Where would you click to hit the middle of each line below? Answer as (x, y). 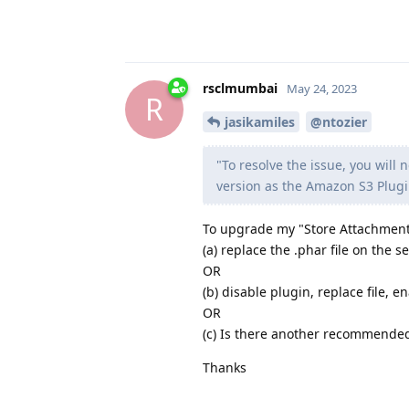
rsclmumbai (240, 88)
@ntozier (339, 121)
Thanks (225, 367)
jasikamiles (260, 121)
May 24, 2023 (322, 88)
